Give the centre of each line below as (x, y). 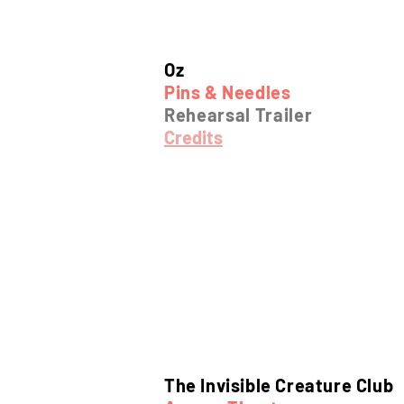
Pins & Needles (228, 92)
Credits (193, 137)
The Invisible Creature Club (279, 385)
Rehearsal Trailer (239, 115)
